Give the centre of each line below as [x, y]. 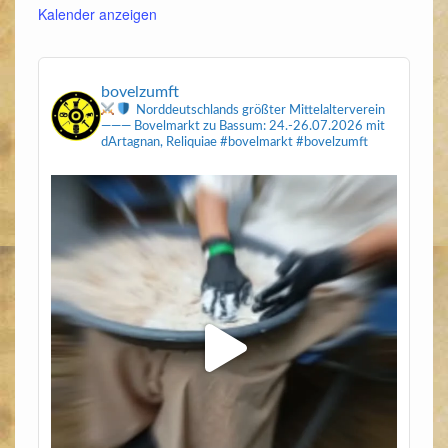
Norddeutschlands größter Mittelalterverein [259, 110]
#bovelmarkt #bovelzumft [294, 142]
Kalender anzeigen [97, 13]
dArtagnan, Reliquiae [161, 142]
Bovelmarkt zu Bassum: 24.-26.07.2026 [247, 126]
